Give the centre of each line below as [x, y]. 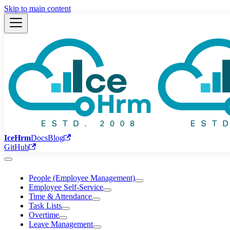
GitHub [16, 147]
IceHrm [17, 138]
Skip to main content [37, 8]
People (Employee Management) [82, 178]
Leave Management [61, 224]
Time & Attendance [60, 196]
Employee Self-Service [66, 187]
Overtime [44, 215]
